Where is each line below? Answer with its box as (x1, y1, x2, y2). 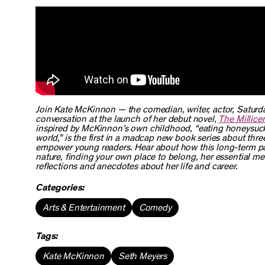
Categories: (35, 183, 85, 192)
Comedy (138, 203, 172, 212)
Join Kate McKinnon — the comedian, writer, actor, (35, 105, 237, 114)
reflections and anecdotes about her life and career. (35, 161, 238, 171)
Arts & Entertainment (43, 203, 125, 212)
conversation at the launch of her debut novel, (35, 114, 219, 124)
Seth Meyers (118, 251, 167, 261)
